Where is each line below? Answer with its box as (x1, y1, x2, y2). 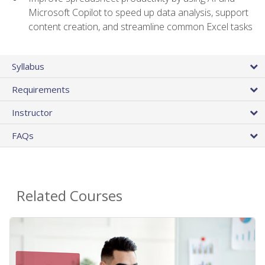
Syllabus (12, 60, 44, 73)
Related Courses (17, 186, 122, 206)
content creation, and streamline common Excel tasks (28, 20, 253, 34)
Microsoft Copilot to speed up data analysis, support (28, 6, 248, 20)
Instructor (12, 106, 53, 119)
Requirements (12, 83, 70, 96)
